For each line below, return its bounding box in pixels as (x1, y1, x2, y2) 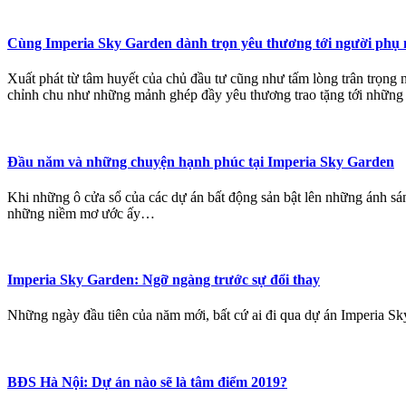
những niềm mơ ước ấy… (7, 205, 155, 221)
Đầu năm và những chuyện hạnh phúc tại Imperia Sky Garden (7, 153, 394, 169)
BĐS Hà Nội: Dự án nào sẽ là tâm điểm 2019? (7, 373, 287, 390)
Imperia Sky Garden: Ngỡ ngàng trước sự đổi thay (7, 272, 320, 288)
